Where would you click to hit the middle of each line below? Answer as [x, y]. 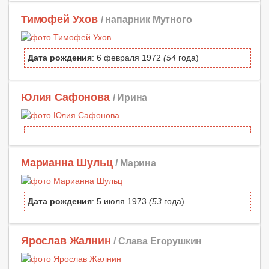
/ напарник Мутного [146, 19]
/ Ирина [130, 97]
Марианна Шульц [67, 162]
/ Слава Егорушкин [158, 241]
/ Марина [136, 162]
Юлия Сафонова [65, 97]
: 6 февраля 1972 [128, 57]
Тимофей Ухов [59, 19]
